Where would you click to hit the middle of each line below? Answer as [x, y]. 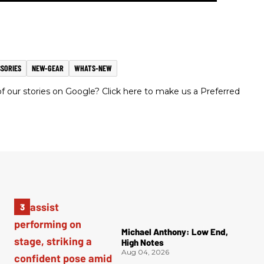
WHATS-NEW [93, 68]
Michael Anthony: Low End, [175, 232]
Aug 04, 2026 [145, 252]
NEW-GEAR [48, 68]
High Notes [143, 242]
